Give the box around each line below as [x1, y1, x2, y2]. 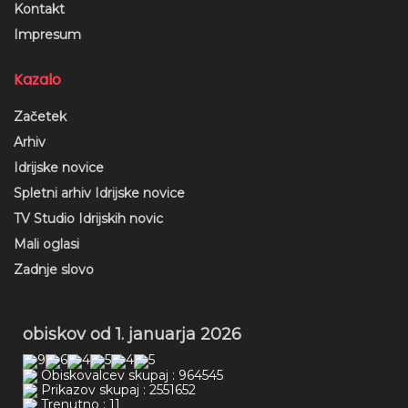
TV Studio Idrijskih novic [14, 209, 163, 227]
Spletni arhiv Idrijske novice [14, 184, 185, 201]
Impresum [14, 25, 81, 43]
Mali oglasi [14, 235, 79, 252]
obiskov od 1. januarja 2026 [23, 323, 241, 344]
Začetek [14, 107, 66, 125]
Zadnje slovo [14, 260, 94, 278]
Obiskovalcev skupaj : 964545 [37, 366, 223, 383]
